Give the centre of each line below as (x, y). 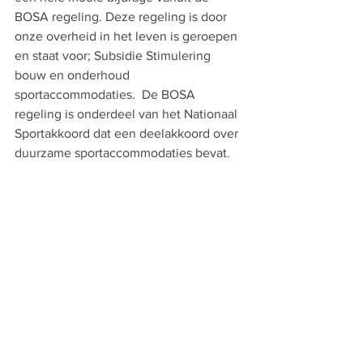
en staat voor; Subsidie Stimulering (114, 55)
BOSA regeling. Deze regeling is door (122, 16)
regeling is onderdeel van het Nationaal (128, 113)
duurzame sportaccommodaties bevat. (122, 152)
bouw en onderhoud (74, 75)
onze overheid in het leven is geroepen (128, 36)
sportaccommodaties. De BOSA (107, 94)
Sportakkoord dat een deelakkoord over (128, 133)
